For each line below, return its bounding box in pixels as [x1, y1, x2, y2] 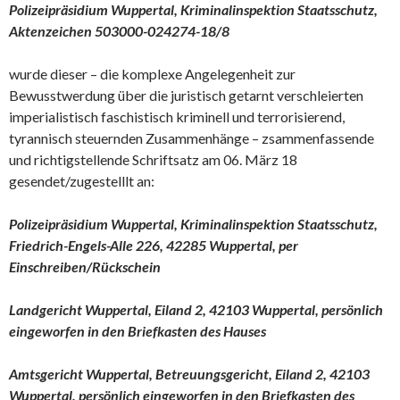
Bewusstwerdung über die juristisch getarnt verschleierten [9, 87, 363, 104]
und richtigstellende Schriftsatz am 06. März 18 [9, 151, 297, 168]
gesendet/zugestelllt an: [9, 172, 154, 189]
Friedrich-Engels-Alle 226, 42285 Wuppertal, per [9, 237, 298, 254]
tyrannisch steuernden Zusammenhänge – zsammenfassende [9, 129, 374, 146]
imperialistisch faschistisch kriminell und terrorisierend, [9, 108, 345, 125]
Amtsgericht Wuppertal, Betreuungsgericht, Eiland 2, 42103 [9, 365, 370, 382]
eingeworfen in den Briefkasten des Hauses [9, 322, 266, 339]
